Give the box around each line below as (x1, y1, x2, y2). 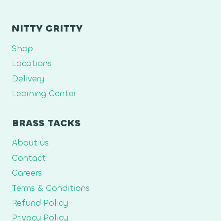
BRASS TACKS (12, 116, 80, 130)
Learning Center (12, 88, 76, 100)
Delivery (12, 73, 44, 84)
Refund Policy (12, 197, 68, 209)
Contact (12, 152, 46, 164)
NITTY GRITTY (12, 22, 82, 36)
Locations (12, 58, 52, 70)
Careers (12, 167, 42, 179)
